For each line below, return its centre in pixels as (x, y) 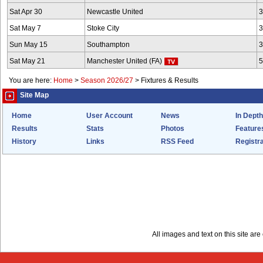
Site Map (34, 95)
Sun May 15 (28, 45)
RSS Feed (177, 141)
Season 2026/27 (107, 80)
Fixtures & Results (170, 80)
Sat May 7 (25, 28)
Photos (173, 129)
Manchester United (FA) (125, 61)
